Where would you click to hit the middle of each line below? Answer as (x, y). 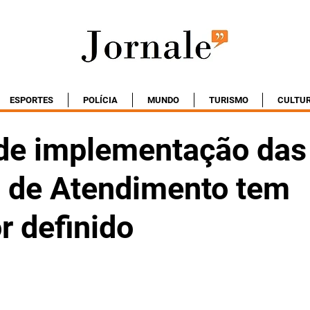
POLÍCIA (100, 100)
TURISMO (228, 100)
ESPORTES (31, 100)
